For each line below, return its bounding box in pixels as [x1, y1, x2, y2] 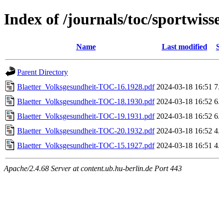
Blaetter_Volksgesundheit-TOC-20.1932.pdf [17, 126, 154, 135]
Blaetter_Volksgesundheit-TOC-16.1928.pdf [17, 82, 154, 91]
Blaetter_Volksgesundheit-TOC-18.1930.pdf [17, 97, 154, 106]
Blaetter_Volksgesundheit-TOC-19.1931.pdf [17, 111, 154, 120]
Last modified [161, 42, 207, 51]
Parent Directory [17, 67, 68, 76]
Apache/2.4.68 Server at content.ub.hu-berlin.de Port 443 [4, 164, 182, 173]
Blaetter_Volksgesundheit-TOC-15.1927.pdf [17, 141, 154, 150]
